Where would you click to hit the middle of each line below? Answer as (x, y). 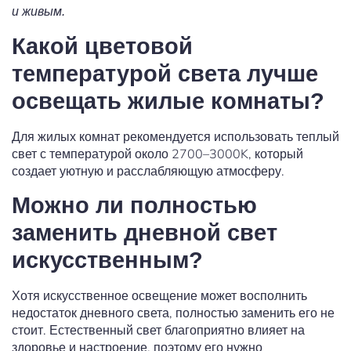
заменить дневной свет (145, 233)
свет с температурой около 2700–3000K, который (157, 154)
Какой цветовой (102, 47)
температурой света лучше (165, 74)
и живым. (38, 12)
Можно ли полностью (134, 206)
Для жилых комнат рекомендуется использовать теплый (175, 137)
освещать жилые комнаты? (168, 101)
